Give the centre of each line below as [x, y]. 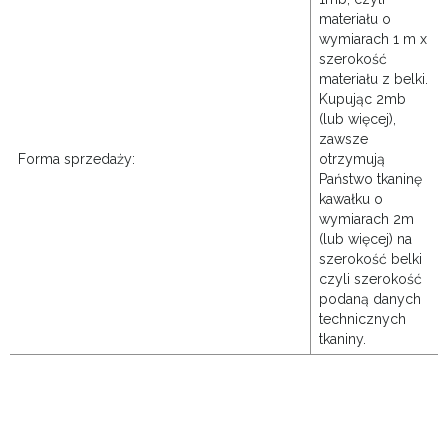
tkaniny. [342, 339]
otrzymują [352, 159]
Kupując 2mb [362, 99]
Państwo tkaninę [370, 179]
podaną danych [370, 299]
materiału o [355, 19]
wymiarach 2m [366, 219]
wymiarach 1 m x [373, 39]
